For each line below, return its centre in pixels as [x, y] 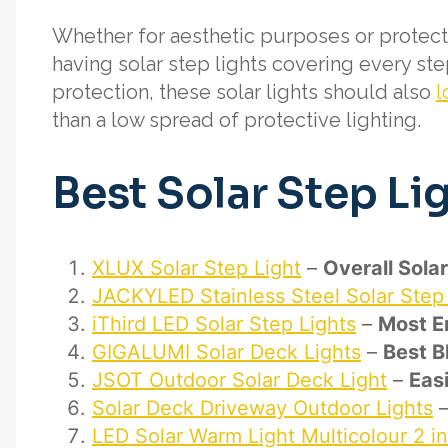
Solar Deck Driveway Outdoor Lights [262, 407]
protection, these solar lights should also [244, 92]
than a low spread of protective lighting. [236, 120]
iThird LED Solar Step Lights [224, 323]
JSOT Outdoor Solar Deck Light [239, 379]
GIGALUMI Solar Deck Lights [226, 351]
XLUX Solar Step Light [196, 267]
